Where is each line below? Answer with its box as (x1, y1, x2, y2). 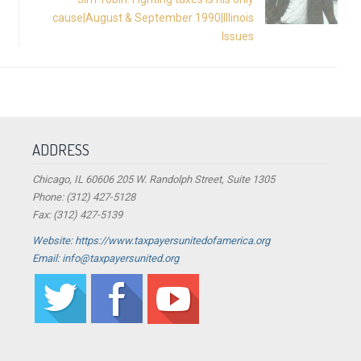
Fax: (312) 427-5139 (32, 209, 123, 222)
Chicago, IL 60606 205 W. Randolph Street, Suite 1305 (32, 173, 276, 186)
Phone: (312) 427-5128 (32, 191, 136, 204)
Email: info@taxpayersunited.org (32, 252, 180, 265)
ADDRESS (32, 140, 90, 160)
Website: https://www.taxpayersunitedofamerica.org (32, 234, 271, 247)
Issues (221, 30, 254, 43)
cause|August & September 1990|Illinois (52, 11, 254, 24)
